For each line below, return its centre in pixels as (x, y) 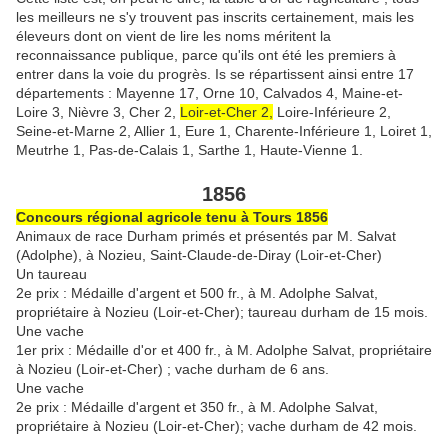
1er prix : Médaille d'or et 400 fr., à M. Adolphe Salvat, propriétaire (224, 349)
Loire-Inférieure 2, (332, 111)
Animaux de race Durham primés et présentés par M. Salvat (206, 235)
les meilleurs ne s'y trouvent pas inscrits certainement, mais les (215, 16)
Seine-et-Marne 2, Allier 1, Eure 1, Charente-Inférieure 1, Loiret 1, (224, 130)
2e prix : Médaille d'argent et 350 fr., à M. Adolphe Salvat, (197, 406)
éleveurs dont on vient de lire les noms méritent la (173, 35)
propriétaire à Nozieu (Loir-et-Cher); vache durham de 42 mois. (216, 425)
